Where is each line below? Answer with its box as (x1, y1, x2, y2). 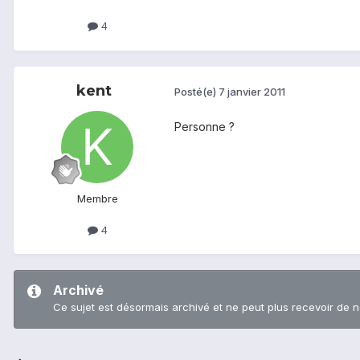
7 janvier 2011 (219, 85, 285, 99)
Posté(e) (174, 85, 219, 99)
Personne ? (174, 119, 235, 133)
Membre (76, 191, 118, 205)
